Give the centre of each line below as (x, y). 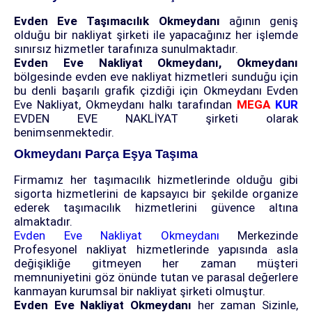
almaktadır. (43, 222)
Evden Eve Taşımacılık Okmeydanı (122, 21)
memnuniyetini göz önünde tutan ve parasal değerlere (156, 278)
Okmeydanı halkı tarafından (161, 105)
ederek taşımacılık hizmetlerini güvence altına (156, 208)
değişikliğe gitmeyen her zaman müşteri (156, 264)
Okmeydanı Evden (248, 91)
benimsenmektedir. (64, 133)
